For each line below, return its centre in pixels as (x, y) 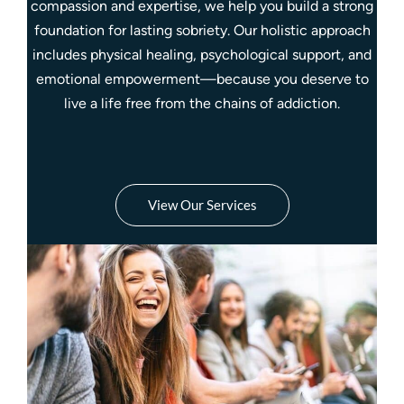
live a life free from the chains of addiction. (202, 103)
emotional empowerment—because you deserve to (202, 79)
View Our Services (202, 205)
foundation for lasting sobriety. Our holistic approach (202, 30)
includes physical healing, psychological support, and (202, 55)
